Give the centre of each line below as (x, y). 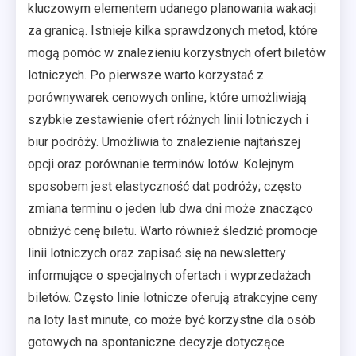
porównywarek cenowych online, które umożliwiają (167, 97)
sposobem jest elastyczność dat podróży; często (165, 186)
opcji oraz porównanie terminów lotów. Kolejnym (161, 164)
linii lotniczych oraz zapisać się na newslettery (157, 253)
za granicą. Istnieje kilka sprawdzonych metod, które (173, 30)
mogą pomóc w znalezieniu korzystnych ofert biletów (177, 52)
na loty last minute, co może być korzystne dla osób (172, 319)
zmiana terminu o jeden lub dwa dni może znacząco (170, 208)
